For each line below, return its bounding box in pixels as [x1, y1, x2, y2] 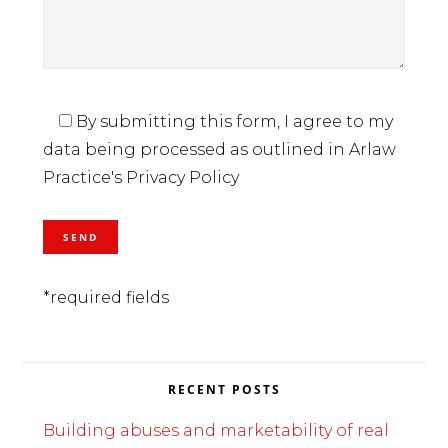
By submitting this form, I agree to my [71, 112, 393, 132]
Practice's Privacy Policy [42, 168, 239, 188]
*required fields [42, 288, 169, 308]
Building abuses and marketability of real [42, 421, 389, 441]
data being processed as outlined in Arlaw [42, 140, 396, 160]
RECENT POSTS [167, 381, 281, 399]
